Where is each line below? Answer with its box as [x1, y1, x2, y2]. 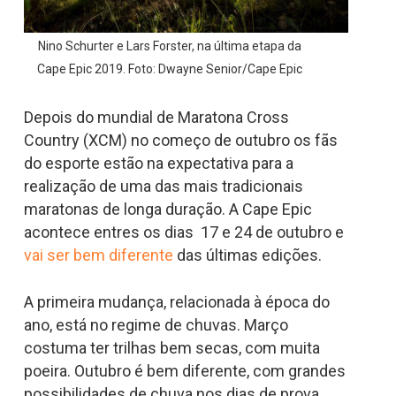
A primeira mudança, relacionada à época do [23, 293, 330, 312]
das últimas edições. [172, 246, 322, 265]
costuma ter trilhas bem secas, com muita [23, 339, 320, 358]
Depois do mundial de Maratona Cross [23, 108, 289, 127]
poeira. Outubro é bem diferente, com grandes [23, 362, 346, 381]
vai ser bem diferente [23, 246, 173, 265]
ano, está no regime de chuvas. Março [23, 316, 288, 335]
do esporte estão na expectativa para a [23, 154, 293, 173]
